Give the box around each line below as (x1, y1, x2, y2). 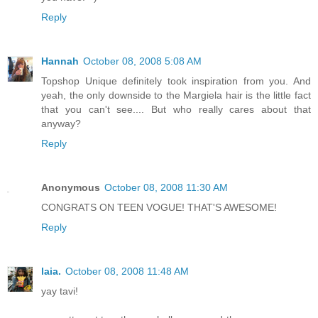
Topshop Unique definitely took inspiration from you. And (41, 75, 311, 87)
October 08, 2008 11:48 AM (65, 265, 189, 277)
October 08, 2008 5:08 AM (83, 55, 202, 67)
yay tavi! (41, 285, 78, 297)
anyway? (41, 117, 81, 129)
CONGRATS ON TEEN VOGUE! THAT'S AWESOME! (41, 201, 277, 213)
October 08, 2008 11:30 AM (104, 181, 228, 193)
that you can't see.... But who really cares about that (41, 103, 311, 115)
